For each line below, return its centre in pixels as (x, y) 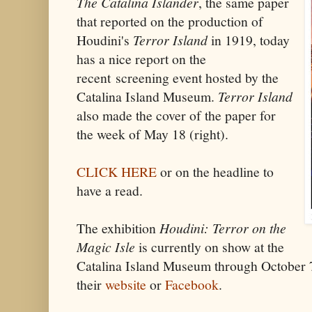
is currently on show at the (210, 247)
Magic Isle (106, 246)
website (126, 284)
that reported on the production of (170, 21)
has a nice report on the (141, 58)
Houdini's (105, 40)
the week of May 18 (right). (153, 134)
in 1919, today (249, 40)
